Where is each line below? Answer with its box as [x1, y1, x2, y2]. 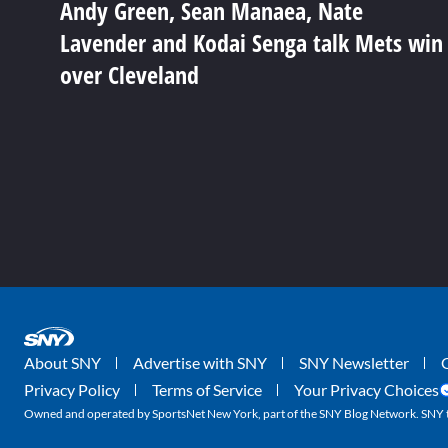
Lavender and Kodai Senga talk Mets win [60, 26, 443, 60]
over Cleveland [60, 58, 199, 92]
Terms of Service [152, 380, 262, 400]
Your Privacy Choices [294, 380, 439, 400]
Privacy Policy [24, 380, 120, 400]
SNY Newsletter [299, 353, 409, 373]
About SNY [24, 353, 101, 373]
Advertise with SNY [133, 353, 267, 373]
